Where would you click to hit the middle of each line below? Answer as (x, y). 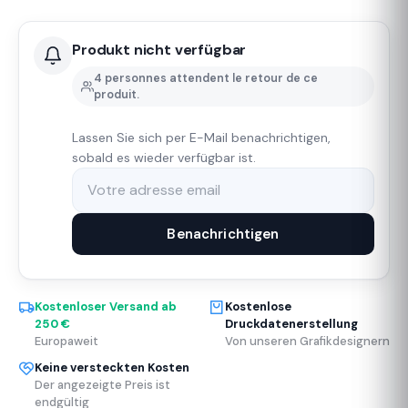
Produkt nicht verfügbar (159, 50)
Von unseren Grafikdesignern (307, 341)
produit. (116, 95)
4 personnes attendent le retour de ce (205, 79)
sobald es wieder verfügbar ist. (164, 157)
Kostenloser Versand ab (106, 306)
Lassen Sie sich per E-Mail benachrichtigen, (201, 137)
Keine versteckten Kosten (112, 367)
